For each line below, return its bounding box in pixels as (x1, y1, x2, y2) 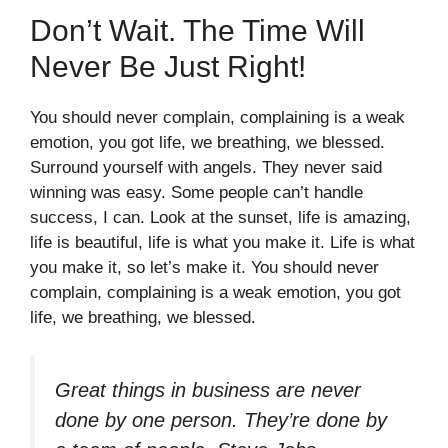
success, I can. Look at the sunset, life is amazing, (30, 207, 411, 227)
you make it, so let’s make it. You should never (30, 257, 379, 277)
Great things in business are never (55, 379, 361, 402)
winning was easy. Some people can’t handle (30, 182, 363, 202)
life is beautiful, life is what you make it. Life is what (30, 232, 415, 252)
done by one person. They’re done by (55, 409, 387, 432)
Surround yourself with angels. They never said (30, 157, 382, 177)
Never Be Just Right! (30, 49, 306, 83)
